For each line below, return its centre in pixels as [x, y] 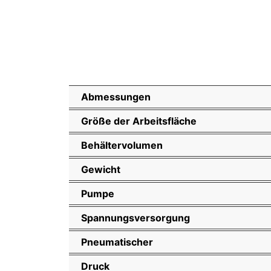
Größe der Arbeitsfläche [139, 121]
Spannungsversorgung [135, 217]
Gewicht [101, 169]
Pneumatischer [117, 242]
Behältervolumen [122, 145]
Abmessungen [116, 96]
